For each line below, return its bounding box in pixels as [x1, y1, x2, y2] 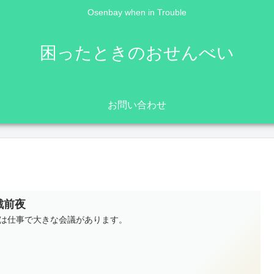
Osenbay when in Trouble [87, 7, 187, 18]
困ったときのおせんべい [40, 43, 234, 62]
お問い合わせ [108, 99, 166, 110]
